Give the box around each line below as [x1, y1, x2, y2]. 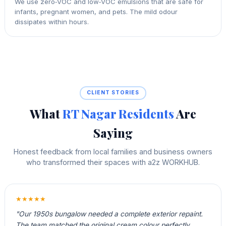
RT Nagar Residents [63, 105, 174, 122]
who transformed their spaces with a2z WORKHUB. [26, 157, 200, 166]
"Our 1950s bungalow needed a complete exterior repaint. [15, 210, 203, 218]
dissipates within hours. [15, 17, 89, 26]
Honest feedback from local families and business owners [14, 147, 212, 156]
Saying [93, 124, 133, 141]
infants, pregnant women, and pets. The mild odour [15, 7, 178, 16]
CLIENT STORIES [87, 89, 139, 96]
